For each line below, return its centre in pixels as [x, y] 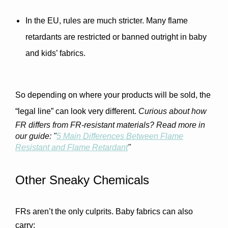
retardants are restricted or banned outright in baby [116, 37]
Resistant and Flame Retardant [72, 147]
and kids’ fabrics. [55, 53]
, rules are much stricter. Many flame [123, 21]
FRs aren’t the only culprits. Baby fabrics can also [104, 211]
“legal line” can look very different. [77, 111]
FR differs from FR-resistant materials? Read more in [110, 125]
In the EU [42, 21]
